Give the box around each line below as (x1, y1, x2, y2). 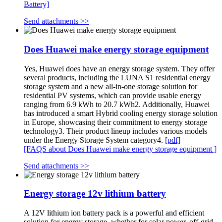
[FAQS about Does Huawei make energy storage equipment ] (24, 144, 217, 153)
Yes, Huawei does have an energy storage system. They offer (24, 64, 215, 73)
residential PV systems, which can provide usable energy (24, 91, 201, 100)
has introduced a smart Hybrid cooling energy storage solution (24, 109, 218, 117)
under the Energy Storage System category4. (24, 135, 165, 144)
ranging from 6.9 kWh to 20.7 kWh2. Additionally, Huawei (24, 100, 210, 109)
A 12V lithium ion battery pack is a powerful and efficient (24, 209, 204, 218)
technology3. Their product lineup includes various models (24, 126, 207, 135)
